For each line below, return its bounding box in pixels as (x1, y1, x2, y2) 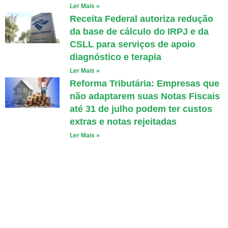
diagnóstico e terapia (69, 52, 161, 62)
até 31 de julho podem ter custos (69, 104, 212, 114)
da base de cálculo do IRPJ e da (69, 26, 209, 37)
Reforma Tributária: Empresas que (69, 78, 219, 89)
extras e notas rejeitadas (69, 117, 177, 127)
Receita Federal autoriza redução (69, 14, 213, 24)
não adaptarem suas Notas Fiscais (69, 91, 220, 101)
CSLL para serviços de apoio (69, 39, 195, 49)
